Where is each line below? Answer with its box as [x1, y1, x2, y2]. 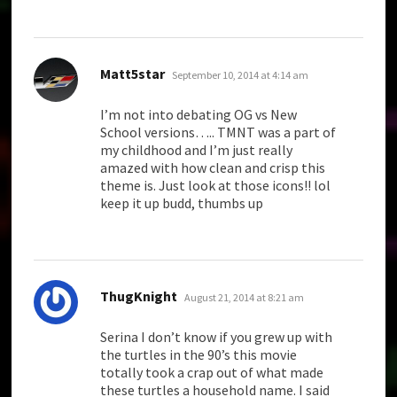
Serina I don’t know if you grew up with [100, 328, 333, 346]
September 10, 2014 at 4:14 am [172, 68, 309, 82]
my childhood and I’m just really [100, 141, 293, 160]
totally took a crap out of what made [100, 363, 324, 382]
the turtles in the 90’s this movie [100, 346, 298, 364]
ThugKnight [100, 287, 178, 306]
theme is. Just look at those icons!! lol [100, 176, 331, 195]
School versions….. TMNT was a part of [100, 123, 337, 142]
